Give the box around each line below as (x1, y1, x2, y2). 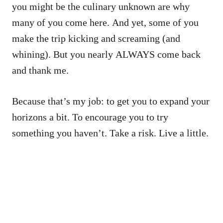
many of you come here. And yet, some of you (12, 17, 199, 28)
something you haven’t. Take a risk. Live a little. (12, 127, 209, 139)
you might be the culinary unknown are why (12, 1, 190, 12)
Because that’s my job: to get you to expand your (12, 96, 210, 107)
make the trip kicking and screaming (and (12, 33, 180, 44)
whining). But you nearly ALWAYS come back (12, 49, 201, 60)
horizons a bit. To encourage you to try (12, 111, 168, 123)
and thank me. (12, 65, 69, 76)
